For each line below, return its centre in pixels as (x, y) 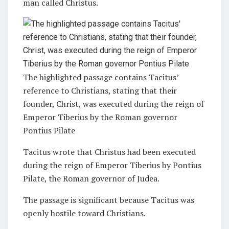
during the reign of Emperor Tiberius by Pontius (112, 165)
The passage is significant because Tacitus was (109, 200)
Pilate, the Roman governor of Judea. (91, 178)
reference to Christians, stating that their (100, 90)
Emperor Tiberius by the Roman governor (100, 117)
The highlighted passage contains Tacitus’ (101, 77)
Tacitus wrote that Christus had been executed (109, 152)
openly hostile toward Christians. (84, 213)
